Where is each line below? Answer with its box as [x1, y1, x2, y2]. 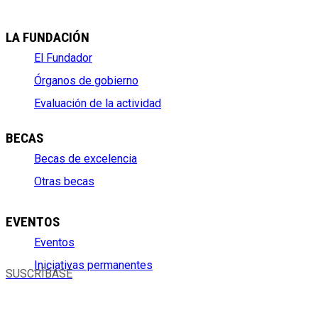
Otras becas [34, 174, 94, 188]
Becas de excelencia [34, 151, 137, 165]
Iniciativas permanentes [34, 258, 153, 272]
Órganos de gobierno [34, 73, 138, 87]
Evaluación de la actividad [34, 96, 161, 110]
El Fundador [34, 50, 92, 65]
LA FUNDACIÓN [6, 29, 89, 46]
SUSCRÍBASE [6, 266, 72, 280]
